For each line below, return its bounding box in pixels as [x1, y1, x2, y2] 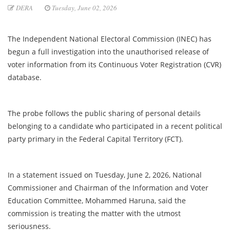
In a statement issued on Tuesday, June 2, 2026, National [8, 170, 202, 180]
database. [8, 72, 44, 83]
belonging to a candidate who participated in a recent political [8, 121, 222, 131]
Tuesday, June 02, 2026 [50, 3, 117, 13]
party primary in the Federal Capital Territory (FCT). [8, 134, 185, 144]
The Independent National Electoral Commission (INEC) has [8, 34, 212, 44]
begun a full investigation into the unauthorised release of [8, 47, 209, 57]
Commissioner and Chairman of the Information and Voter [8, 183, 208, 193]
